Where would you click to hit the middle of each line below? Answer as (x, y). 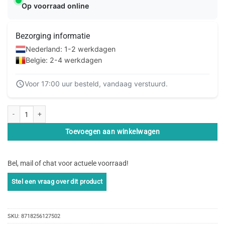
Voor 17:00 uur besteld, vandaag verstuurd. (96, 83)
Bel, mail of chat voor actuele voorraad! (68, 163)
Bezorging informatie (53, 36)
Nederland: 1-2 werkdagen (71, 49)
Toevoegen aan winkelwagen (113, 132)
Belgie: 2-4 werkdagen (64, 60)
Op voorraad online (55, 6)
